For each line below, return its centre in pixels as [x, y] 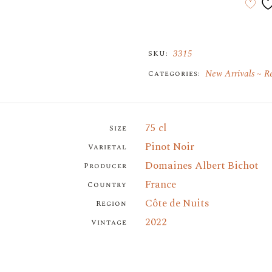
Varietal [107, 147]
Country [107, 185]
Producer [105, 166]
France [161, 185]
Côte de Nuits [177, 203]
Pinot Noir [170, 147]
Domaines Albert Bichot [202, 166]
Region [111, 204]
